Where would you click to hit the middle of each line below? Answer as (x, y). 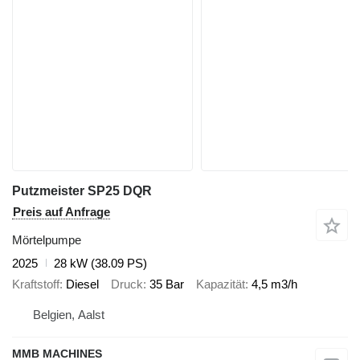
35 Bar (167, 284)
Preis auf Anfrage (61, 211)
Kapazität (221, 284)
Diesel (82, 284)
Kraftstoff (36, 284)
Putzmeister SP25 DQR (82, 190)
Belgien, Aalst (69, 314)
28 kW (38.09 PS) (100, 263)
